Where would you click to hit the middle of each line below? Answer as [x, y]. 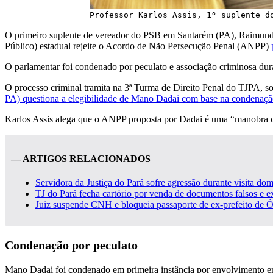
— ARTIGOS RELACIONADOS [81, 159]
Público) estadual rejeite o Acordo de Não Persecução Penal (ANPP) [138, 46]
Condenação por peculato [71, 245]
